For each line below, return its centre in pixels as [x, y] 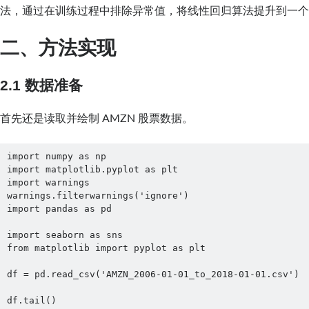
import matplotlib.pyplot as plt [92, 170]
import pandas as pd [59, 209]
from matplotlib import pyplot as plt [106, 248]
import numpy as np [56, 157]
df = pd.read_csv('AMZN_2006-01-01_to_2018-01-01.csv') [153, 275]
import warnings [48, 183]
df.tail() [31, 301]
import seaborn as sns [64, 235]
